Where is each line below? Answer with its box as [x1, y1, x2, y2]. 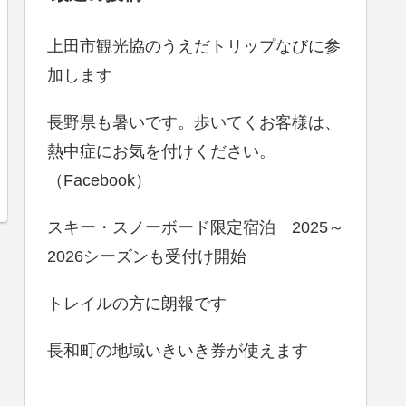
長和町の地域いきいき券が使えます [47, 342, 308, 361]
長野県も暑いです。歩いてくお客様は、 [47, 113, 341, 132]
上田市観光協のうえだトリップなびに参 [47, 37, 341, 56]
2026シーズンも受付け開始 [47, 247, 246, 266]
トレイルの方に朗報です [47, 295, 227, 314]
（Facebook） [47, 171, 151, 190]
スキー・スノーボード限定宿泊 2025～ [47, 218, 344, 237]
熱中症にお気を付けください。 [47, 142, 275, 161]
